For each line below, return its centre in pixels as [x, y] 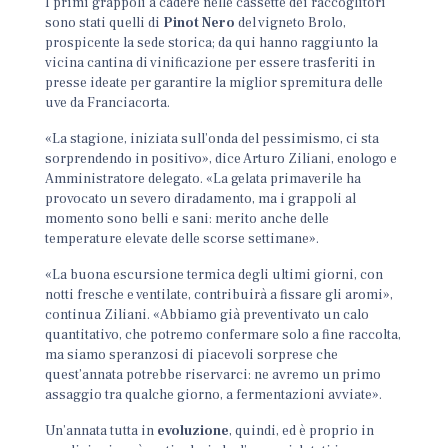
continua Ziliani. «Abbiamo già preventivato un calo [207, 315]
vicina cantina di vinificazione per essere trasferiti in [210, 63]
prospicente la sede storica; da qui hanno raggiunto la [212, 43]
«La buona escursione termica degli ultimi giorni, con [214, 275]
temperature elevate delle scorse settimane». [182, 239]
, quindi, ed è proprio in [302, 431]
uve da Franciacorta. [108, 103]
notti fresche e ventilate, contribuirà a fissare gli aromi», [219, 295]
